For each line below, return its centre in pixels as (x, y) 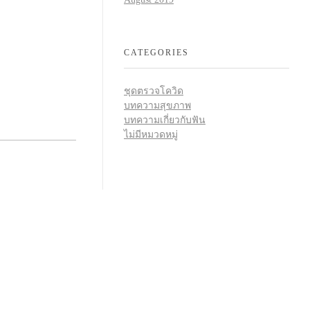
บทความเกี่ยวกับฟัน (165, 120)
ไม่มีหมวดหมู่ (151, 135)
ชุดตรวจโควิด (154, 91)
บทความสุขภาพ (157, 106)
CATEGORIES (156, 53)
